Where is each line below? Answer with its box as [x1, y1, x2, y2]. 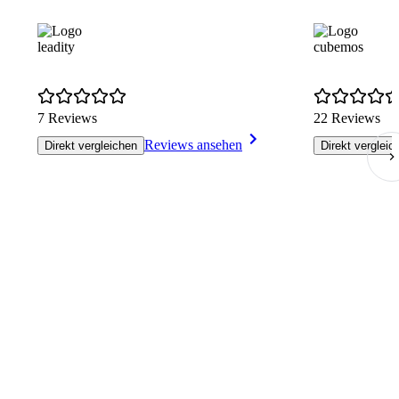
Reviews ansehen [144, 137, 242, 153]
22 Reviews [313, 110, 380, 126]
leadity [37, 39, 75, 55]
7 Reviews [37, 110, 97, 126]
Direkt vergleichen [45, 139, 137, 153]
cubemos [313, 39, 363, 55]
